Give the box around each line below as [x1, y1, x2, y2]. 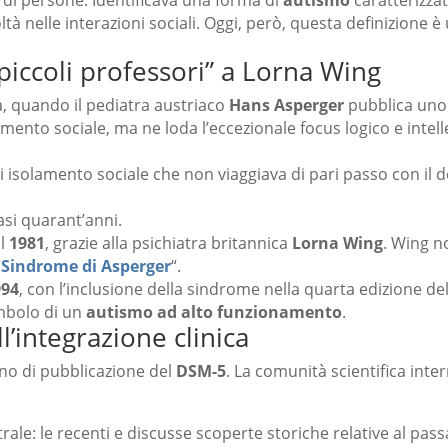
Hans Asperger [229, 94, 344, 117]
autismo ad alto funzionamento [86, 301, 342, 324]
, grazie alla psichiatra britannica [45, 232, 292, 255]
